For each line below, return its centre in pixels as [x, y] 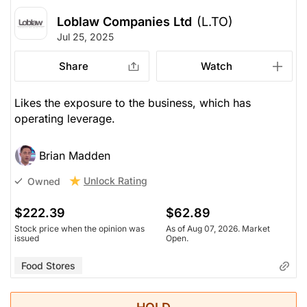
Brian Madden [75, 156]
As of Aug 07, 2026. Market [218, 229]
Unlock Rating [115, 181]
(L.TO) [215, 22]
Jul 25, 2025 [85, 37]
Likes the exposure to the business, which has [133, 103]
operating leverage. [65, 119]
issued [27, 238]
